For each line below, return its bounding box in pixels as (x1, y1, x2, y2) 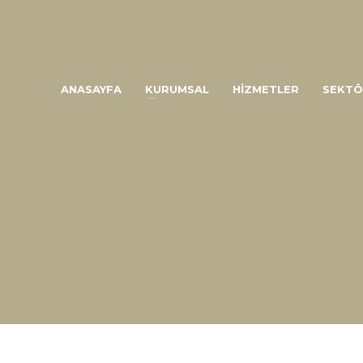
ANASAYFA (61, 83, 122, 96)
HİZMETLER (233, 83, 299, 96)
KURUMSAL (145, 83, 209, 96)
